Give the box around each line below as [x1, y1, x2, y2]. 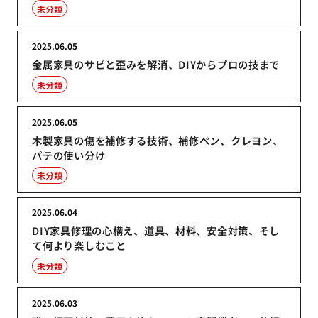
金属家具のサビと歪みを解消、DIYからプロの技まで [32, 56, 280, 72]
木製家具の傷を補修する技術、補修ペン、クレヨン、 [32, 132, 283, 148]
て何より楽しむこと [32, 238, 126, 253]
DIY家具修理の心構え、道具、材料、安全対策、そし [32, 223, 280, 238]
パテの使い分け [32, 147, 106, 163]
